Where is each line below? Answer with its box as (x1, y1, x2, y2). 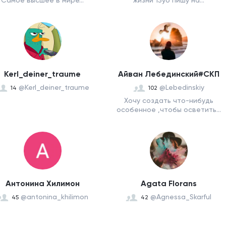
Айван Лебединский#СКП (118, 69, 219, 79)
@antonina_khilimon (21, 193, 88, 201)
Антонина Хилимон (5, 179, 80, 188)
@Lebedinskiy (159, 83, 204, 91)
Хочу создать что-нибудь (124, 96, 213, 104)
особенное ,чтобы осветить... (116, 105, 221, 114)
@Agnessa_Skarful (150, 193, 211, 201)
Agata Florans (140, 179, 197, 188)
